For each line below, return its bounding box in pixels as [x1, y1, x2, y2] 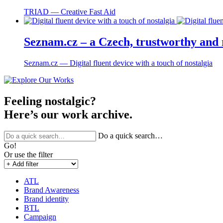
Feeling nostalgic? [4, 94, 96, 108]
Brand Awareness [24, 186, 79, 195]
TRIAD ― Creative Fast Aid [24, 7, 115, 16]
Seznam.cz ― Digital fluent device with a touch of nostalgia [24, 58, 213, 67]
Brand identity [24, 195, 69, 204]
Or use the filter [4, 150, 53, 159]
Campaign [24, 213, 56, 222]
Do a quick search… [98, 131, 163, 140]
